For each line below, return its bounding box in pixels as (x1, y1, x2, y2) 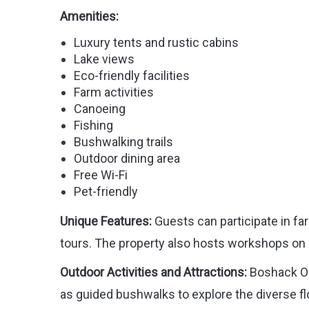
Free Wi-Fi (74, 168, 128, 183)
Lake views (74, 52, 134, 67)
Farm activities (74, 85, 154, 100)
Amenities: (60, 9, 119, 24)
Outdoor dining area (74, 151, 180, 166)
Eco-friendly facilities (74, 68, 190, 83)
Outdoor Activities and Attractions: (60, 265, 247, 280)
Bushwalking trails (74, 134, 173, 150)
